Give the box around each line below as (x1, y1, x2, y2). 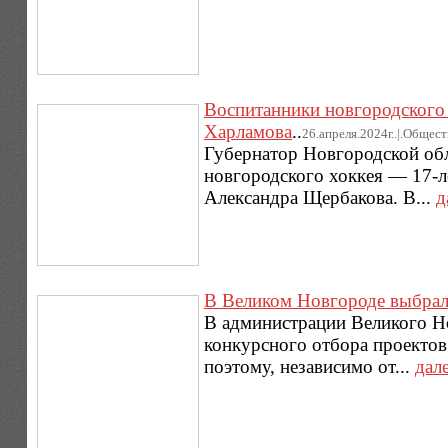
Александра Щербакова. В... (203, 186, 436, 208)
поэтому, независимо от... (203, 356, 415, 378)
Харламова (203, 120, 292, 142)
